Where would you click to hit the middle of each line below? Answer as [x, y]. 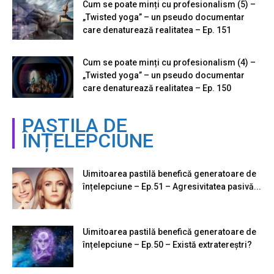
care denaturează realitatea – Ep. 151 [157, 30]
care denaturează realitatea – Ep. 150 [157, 88]
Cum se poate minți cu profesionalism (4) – [169, 62]
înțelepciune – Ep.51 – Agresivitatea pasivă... [172, 186]
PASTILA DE [75, 125]
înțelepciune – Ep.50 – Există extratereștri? [167, 244]
